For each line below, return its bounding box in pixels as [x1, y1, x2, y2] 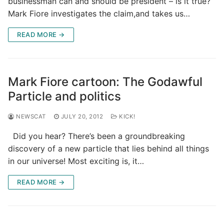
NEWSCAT [14, 112, 46, 120]
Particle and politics [8, 88, 121, 103]
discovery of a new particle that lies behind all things [8, 143, 209, 153]
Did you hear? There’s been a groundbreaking [8, 130, 185, 141]
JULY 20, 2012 [60, 112, 103, 120]
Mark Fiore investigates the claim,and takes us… [8, 8, 190, 18]
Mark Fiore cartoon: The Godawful [8, 74, 202, 89]
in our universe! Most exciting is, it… [8, 155, 144, 166]
